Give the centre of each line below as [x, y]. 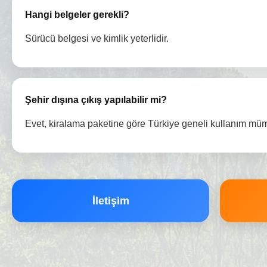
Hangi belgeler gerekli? [77, 15]
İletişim [111, 201]
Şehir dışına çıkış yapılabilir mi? [96, 100]
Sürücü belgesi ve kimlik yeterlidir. [97, 39]
